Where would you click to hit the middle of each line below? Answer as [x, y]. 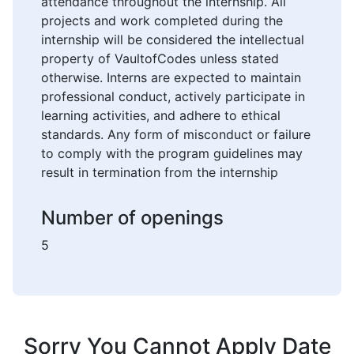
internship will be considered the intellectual [173, 40]
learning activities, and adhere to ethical [161, 116]
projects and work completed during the [162, 21]
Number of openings [132, 218]
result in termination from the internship [160, 173]
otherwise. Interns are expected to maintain [171, 78]
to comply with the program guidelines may [172, 154]
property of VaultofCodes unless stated [160, 59]
